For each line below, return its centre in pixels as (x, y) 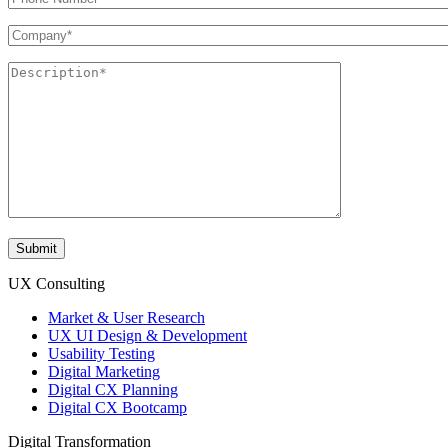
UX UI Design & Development (147, 336)
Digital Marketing (104, 372)
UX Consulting (56, 284)
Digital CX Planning (113, 390)
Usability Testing (101, 354)
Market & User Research (126, 318)
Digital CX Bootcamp (117, 408)
